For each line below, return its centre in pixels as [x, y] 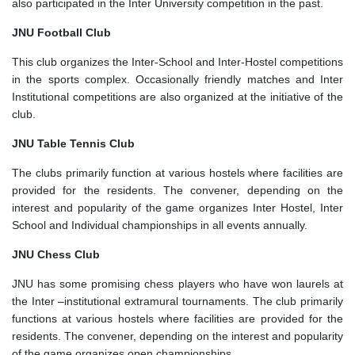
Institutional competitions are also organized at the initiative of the [177, 96]
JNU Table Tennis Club [73, 143]
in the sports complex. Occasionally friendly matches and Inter [177, 79]
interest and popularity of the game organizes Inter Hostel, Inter [177, 207]
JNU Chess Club [56, 254]
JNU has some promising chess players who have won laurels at [177, 283]
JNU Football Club [61, 32]
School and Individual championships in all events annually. [160, 225]
